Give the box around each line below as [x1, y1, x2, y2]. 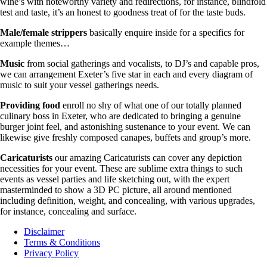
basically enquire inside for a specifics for [87, 27, 244, 38]
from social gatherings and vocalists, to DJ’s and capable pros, [24, 58, 259, 69]
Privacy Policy [24, 247, 79, 258]
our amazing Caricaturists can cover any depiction [52, 152, 242, 163]
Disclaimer [24, 226, 64, 237]
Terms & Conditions [24, 237, 100, 247]
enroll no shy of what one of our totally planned [60, 100, 241, 110]
